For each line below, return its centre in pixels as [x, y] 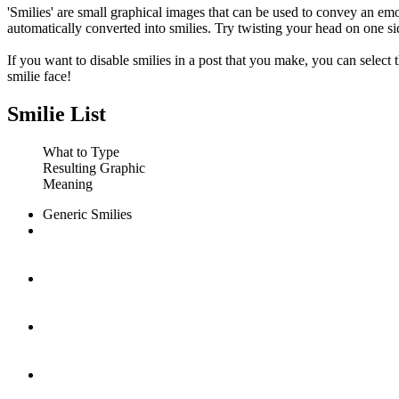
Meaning [68, 184]
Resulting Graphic [94, 168]
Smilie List [57, 114]
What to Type [81, 152]
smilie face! [39, 77]
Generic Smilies [87, 215]
